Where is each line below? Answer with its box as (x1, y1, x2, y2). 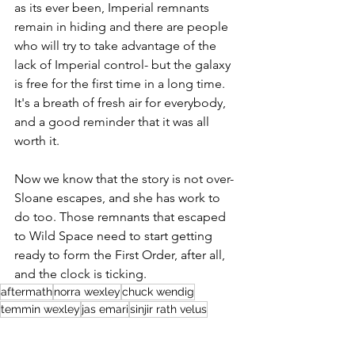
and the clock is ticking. (14, 266, 150, 281)
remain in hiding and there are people (14, 19, 231, 34)
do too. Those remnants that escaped (14, 209, 229, 224)
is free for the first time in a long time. (14, 76, 228, 91)
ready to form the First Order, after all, (14, 247, 228, 262)
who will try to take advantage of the (14, 38, 219, 53)
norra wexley (54, 285, 120, 298)
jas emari (82, 303, 128, 315)
